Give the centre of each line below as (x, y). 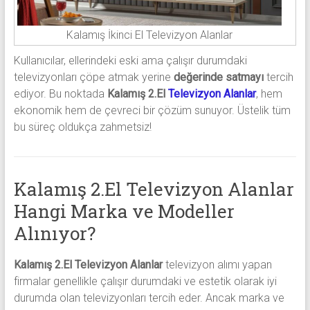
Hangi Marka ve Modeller (124, 211)
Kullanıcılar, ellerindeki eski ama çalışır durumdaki (130, 60)
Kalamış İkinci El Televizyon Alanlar (149, 35)
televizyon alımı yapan (217, 264)
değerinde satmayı (218, 77)
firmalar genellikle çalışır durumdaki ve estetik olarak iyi (145, 281)
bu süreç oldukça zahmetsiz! (82, 127)
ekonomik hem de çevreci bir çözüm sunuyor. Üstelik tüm (152, 110)
